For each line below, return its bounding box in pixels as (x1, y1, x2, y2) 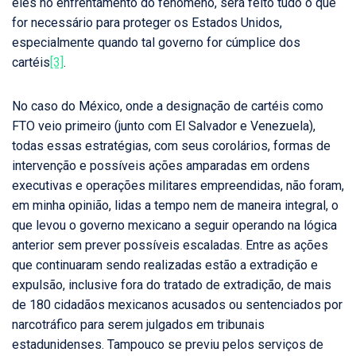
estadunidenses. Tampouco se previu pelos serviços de (12, 337, 323, 353)
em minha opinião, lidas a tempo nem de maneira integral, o (12, 198, 339, 214)
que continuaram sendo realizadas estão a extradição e (12, 257, 318, 273)
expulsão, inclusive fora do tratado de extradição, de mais (12, 277, 331, 293)
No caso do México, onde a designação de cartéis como (12, 99, 323, 114)
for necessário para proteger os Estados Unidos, (12, 15, 282, 31)
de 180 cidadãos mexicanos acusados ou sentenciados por (12, 297, 342, 313)
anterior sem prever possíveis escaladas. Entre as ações (12, 238, 328, 253)
